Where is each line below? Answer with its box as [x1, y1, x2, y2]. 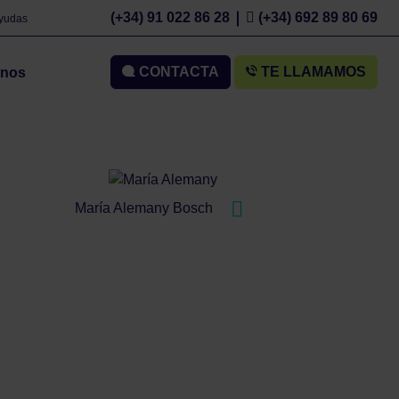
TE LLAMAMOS [256, 64, 366, 79]
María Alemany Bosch [75, 199, 217, 216]
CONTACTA [134, 64, 219, 79]
